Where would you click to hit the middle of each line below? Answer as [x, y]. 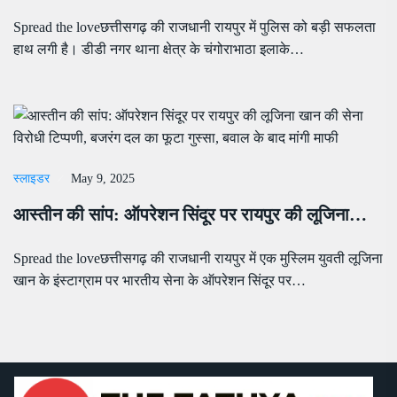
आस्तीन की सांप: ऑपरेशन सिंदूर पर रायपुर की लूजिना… [190, 215]
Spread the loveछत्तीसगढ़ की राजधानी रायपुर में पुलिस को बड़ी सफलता [195, 27]
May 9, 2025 [103, 179]
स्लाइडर [31, 179]
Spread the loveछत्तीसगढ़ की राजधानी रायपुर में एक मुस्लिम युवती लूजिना [198, 259]
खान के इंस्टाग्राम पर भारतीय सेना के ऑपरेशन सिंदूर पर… [160, 281]
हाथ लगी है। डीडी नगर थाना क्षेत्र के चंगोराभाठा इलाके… [159, 50]
